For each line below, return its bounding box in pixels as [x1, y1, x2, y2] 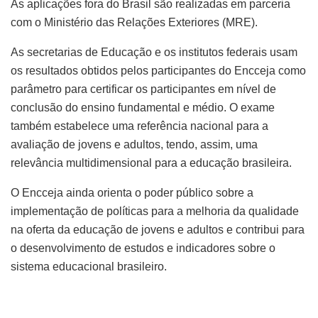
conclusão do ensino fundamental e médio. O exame [11, 101, 275, 114]
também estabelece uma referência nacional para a [11, 119, 268, 132]
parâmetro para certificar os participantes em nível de [11, 82, 276, 95]
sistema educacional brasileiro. [11, 260, 167, 273]
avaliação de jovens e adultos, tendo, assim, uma [11, 138, 258, 150]
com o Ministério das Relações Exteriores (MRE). [11, 16, 258, 28]
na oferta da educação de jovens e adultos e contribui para [11, 223, 305, 236]
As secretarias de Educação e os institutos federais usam [11, 45, 297, 58]
